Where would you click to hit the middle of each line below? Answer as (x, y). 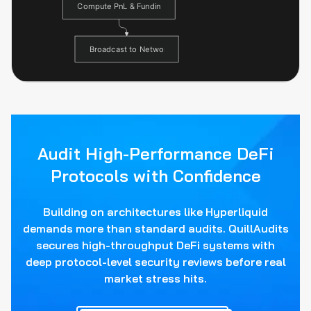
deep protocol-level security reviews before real (155, 262)
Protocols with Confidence (155, 176)
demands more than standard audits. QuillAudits (155, 229)
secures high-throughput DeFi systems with (155, 245)
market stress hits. (155, 279)
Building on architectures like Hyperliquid (155, 212)
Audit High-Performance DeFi (155, 154)
